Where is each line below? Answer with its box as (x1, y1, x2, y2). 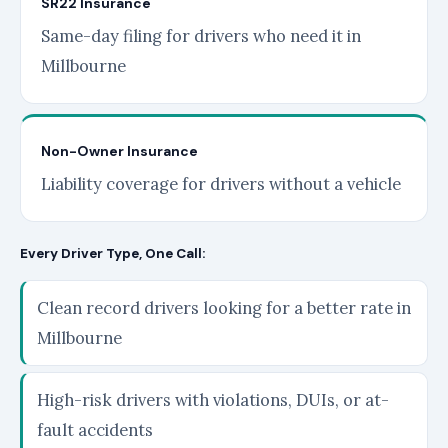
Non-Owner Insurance (41, 142, 198, 160)
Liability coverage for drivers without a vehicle (41, 173, 401, 195)
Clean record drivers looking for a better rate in (37, 297, 411, 319)
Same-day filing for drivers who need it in (41, 25, 361, 47)
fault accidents (37, 419, 153, 441)
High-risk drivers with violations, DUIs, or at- (37, 389, 389, 411)
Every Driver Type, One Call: (20, 245, 205, 262)
